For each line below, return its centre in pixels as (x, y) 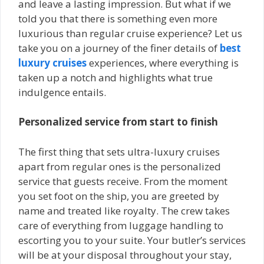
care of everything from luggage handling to (121, 225)
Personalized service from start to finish (118, 122)
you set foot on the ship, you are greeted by (119, 196)
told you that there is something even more (118, 18)
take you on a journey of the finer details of (119, 48)
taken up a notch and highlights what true (115, 77)
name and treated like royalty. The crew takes (124, 210)
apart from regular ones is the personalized (120, 166)
